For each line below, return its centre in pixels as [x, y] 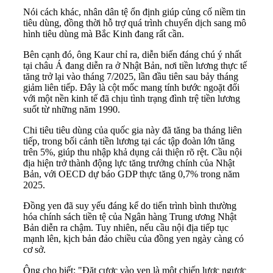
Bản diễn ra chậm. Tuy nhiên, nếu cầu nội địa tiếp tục [126, 228]
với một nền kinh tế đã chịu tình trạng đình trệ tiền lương [132, 99]
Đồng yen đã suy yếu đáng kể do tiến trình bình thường [130, 206]
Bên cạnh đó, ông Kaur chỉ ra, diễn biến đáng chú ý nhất [132, 55]
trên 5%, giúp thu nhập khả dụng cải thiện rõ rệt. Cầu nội [133, 152]
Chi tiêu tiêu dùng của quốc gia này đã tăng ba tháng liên [133, 130]
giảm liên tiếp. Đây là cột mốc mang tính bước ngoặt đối [131, 88]
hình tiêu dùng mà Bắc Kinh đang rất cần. [104, 34]
